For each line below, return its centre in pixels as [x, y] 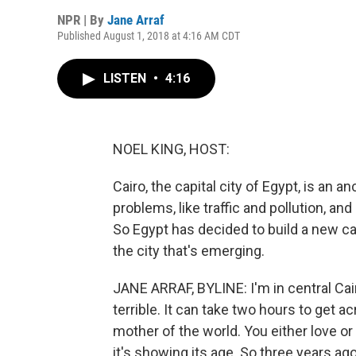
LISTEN [126, 78]
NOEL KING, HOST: [171, 149]
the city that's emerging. [189, 251]
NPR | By [82, 20]
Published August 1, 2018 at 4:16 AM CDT [149, 36]
